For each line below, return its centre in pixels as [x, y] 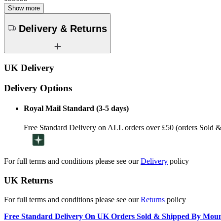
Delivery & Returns [63, 28]
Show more [24, 8]
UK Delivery [29, 68]
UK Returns [28, 180]
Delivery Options [38, 88]
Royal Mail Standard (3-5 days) [76, 109]
